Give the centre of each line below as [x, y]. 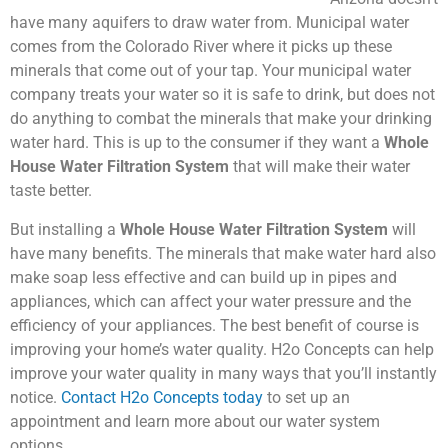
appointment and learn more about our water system [195, 422]
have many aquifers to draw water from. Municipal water [209, 23]
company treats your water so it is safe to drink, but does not [222, 95]
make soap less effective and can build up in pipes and [203, 278]
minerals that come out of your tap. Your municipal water [210, 71]
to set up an [306, 398]
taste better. [51, 191]
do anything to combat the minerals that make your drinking [221, 119]
